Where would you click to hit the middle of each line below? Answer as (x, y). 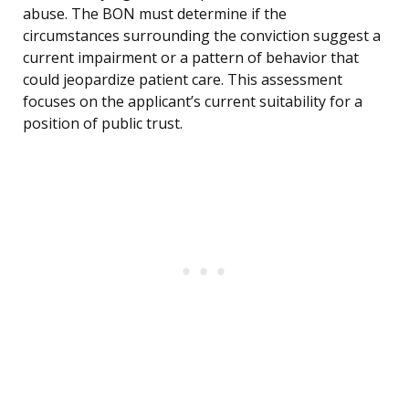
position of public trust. (103, 124)
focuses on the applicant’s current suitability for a (193, 102)
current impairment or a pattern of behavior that (191, 58)
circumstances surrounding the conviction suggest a (202, 36)
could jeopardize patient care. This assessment (183, 80)
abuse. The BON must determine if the (155, 14)
